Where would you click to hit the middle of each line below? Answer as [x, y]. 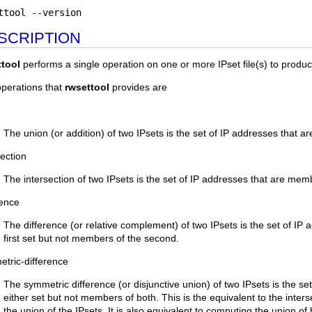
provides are [138, 87]
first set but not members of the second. [91, 238]
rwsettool [87, 87]
